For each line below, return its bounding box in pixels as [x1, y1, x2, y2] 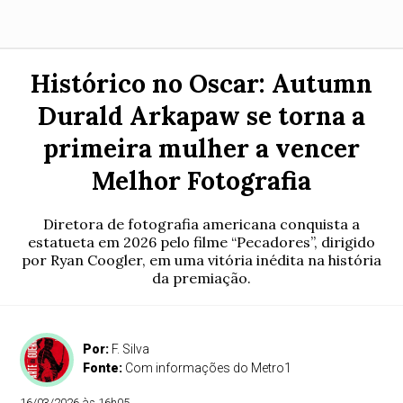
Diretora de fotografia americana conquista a [43, 215, 360, 233]
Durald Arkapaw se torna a [38, 100, 365, 132]
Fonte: [83, 361, 126, 375]
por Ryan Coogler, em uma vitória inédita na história [22, 251, 381, 269]
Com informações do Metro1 [125, 361, 292, 375]
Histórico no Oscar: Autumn [31, 67, 372, 100]
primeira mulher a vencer [43, 132, 360, 165]
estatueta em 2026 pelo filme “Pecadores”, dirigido [28, 233, 375, 251]
